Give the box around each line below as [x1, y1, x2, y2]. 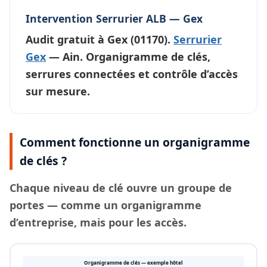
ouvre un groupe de [123, 180, 232, 195]
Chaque [10, 180, 53, 195]
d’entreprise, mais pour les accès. [10, 215, 187, 229]
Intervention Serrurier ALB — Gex [26, 11, 203, 26]
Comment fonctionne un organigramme [20, 133, 250, 150]
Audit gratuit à [26, 32, 107, 46]
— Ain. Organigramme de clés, [46, 49, 210, 64]
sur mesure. [26, 83, 90, 98]
